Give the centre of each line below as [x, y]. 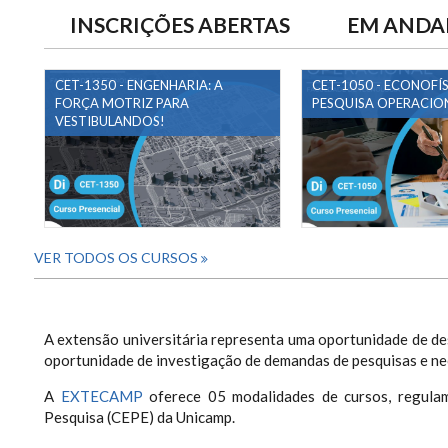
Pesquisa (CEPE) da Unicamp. [139, 416]
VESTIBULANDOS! [110, 121]
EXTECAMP [101, 395]
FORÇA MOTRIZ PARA [122, 103]
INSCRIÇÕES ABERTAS [180, 24]
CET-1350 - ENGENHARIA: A [139, 85]
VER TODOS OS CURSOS [117, 257]
